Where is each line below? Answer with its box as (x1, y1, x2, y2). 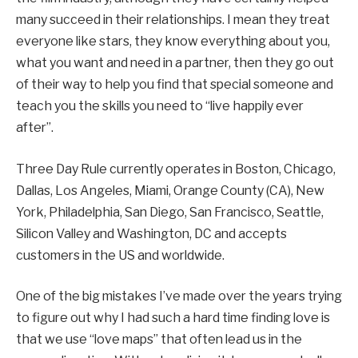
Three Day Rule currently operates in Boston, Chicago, (16, 161, 336, 177)
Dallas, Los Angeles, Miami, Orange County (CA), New (16, 182, 324, 198)
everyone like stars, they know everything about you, (16, 34, 330, 50)
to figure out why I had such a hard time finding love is (16, 310, 330, 326)
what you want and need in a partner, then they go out (16, 55, 334, 71)
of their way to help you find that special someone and (16, 77, 333, 93)
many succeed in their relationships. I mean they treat (16, 12, 330, 28)
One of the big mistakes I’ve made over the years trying (16, 288, 342, 304)
